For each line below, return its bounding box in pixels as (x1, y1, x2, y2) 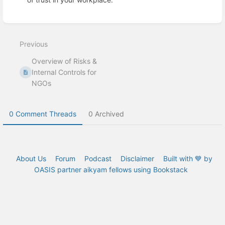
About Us (16, 154, 46, 163)
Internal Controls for (32, 67, 97, 76)
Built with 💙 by (163, 154, 212, 163)
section (14, 24, 38, 33)
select (14, 32, 34, 41)
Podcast (84, 154, 111, 163)
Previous (20, 39, 48, 48)
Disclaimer (121, 154, 154, 163)
